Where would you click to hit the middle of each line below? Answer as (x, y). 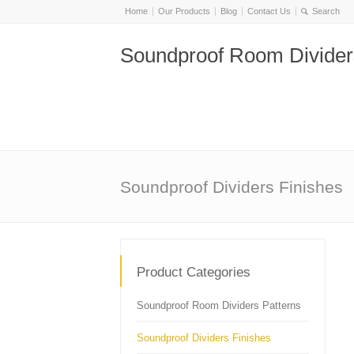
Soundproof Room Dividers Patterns (219, 305)
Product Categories (194, 272)
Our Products (184, 11)
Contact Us (269, 11)
